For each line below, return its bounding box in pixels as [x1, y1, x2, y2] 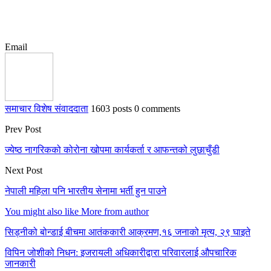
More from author [81, 206, 149, 217]
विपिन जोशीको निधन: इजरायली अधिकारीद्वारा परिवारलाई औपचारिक [5, 247, 237, 258]
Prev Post [5, 124, 41, 135]
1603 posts [91, 103, 132, 114]
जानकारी [5, 258, 36, 269]
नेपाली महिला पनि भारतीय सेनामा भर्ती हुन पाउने [5, 186, 166, 197]
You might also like [5, 206, 79, 217]
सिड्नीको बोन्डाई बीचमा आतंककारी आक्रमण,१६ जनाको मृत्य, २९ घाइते [5, 227, 250, 238]
